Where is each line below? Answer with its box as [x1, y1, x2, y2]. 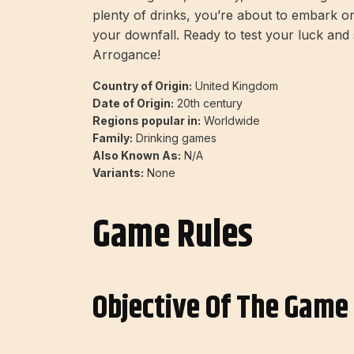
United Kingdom [192, 79, 278, 93]
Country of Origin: [92, 79, 192, 93]
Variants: [92, 166, 144, 180]
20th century [174, 96, 243, 111]
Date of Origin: [92, 96, 174, 111]
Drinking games [133, 131, 217, 145]
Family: [92, 131, 133, 145]
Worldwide [201, 114, 260, 128]
